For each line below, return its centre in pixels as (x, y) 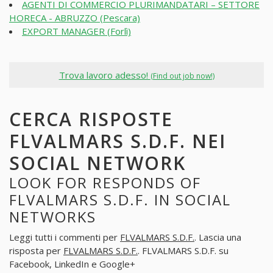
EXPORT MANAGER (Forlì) (76, 31)
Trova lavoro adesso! (105, 75)
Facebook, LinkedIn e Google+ (72, 264)
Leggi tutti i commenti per (65, 237)
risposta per (36, 250)
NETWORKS (53, 217)
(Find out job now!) (182, 76)
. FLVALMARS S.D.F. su (183, 250)
